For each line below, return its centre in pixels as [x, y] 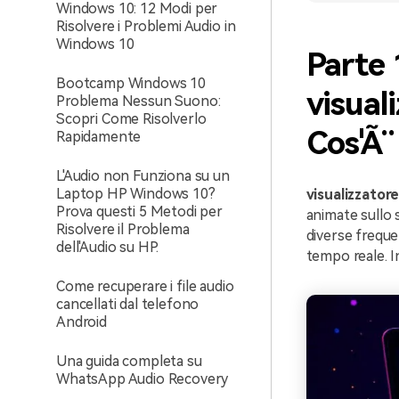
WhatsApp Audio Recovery [142, 379]
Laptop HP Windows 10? [136, 194]
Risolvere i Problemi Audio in [146, 26]
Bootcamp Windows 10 [131, 83]
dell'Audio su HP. [108, 247]
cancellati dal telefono [128, 304]
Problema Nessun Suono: [138, 101]
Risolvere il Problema [123, 229]
